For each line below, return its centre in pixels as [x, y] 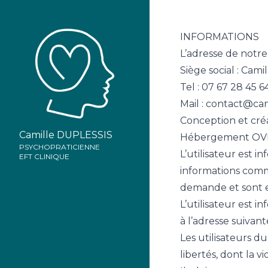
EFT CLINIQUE [44, 156]
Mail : [193, 104]
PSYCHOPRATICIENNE [60, 147]
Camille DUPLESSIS [66, 135]
